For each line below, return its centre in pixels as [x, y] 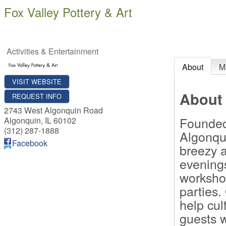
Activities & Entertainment [52, 51]
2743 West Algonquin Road [53, 110]
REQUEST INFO [37, 96]
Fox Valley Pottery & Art [68, 12]
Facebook [30, 143]
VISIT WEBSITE [37, 82]
